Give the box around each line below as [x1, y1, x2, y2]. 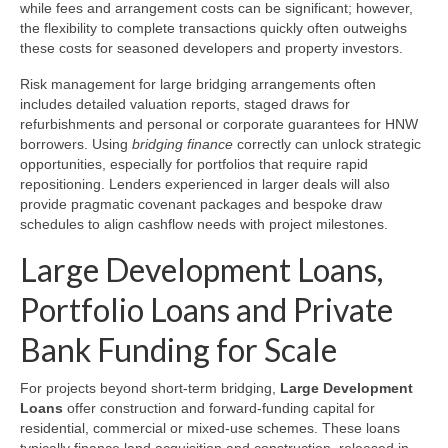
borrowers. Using [20, 136, 132, 153]
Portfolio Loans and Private [20, 290, 393, 330]
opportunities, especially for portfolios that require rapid [20, 156, 368, 173]
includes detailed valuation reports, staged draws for [20, 96, 350, 113]
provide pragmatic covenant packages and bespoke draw [20, 196, 382, 213]
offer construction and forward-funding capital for [63, 400, 375, 417]
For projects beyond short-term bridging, [20, 380, 280, 397]
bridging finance [132, 136, 233, 153]
